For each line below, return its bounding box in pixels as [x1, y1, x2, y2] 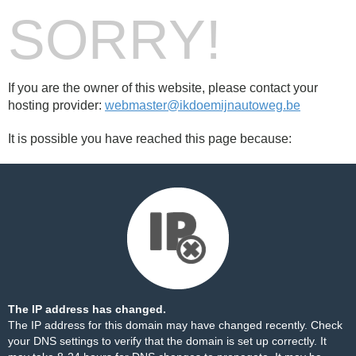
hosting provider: [8, 99, 105, 112]
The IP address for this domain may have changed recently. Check [8, 319, 342, 331]
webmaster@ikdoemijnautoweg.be [105, 99, 300, 112]
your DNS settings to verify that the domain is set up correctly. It [8, 335, 327, 347]
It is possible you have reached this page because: [8, 132, 292, 145]
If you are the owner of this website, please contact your [8, 81, 318, 95]
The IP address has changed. [8, 303, 166, 315]
